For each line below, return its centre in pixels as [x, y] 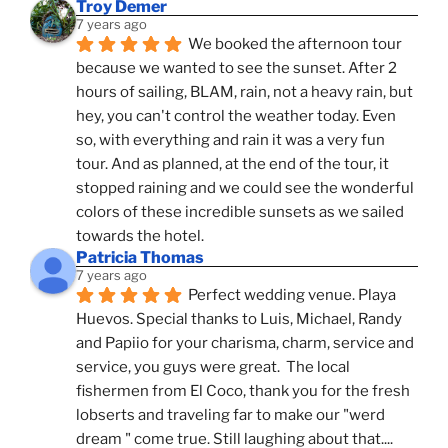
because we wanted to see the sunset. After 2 [236, 67]
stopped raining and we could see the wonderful [245, 187]
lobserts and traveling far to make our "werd [230, 414]
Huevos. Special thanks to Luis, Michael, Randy [239, 318]
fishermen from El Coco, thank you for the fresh [243, 390]
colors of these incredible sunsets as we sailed [240, 211]
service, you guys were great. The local [213, 366]
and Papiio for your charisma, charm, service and [245, 342]
